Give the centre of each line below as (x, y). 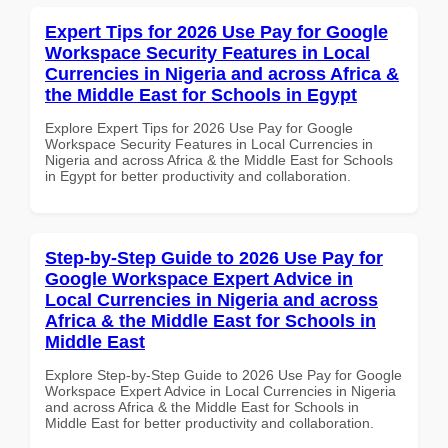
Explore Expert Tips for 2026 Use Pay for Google (199, 127)
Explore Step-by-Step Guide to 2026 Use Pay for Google (223, 374)
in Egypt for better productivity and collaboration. (198, 175)
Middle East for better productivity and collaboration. (209, 422)
